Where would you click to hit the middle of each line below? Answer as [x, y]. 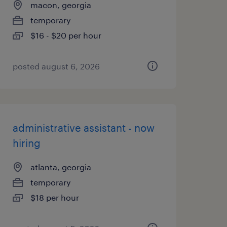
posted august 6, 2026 [56, 66]
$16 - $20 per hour [66, 35]
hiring [26, 143]
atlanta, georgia [61, 167]
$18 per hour [54, 197]
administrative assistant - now [83, 128]
